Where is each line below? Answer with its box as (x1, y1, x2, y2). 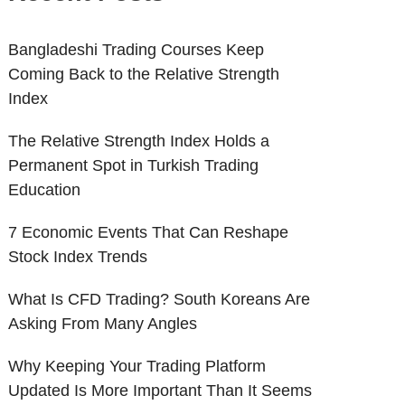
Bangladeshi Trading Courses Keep (8, 41, 265, 59)
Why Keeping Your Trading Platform (8, 357, 267, 375)
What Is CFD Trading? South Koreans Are (8, 290, 311, 308)
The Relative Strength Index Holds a (8, 132, 270, 150)
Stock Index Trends (8, 248, 148, 266)
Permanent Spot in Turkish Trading (8, 156, 259, 174)
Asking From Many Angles (8, 315, 202, 333)
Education (8, 181, 86, 199)
